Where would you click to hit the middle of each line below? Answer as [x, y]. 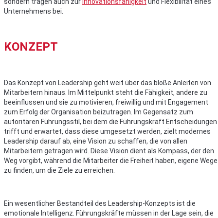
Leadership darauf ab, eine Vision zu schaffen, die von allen [96, 141]
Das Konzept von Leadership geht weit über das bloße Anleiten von [108, 83]
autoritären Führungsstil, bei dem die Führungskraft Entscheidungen [110, 122]
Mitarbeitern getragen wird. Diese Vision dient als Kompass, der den [109, 151]
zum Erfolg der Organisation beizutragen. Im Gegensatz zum [99, 112]
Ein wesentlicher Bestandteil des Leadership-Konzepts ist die [100, 204]
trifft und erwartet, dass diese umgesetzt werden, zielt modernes [107, 132]
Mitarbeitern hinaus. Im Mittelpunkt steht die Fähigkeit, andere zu [106, 93]
